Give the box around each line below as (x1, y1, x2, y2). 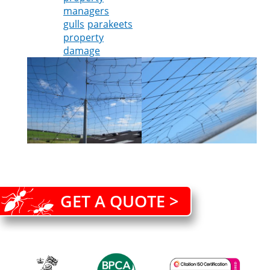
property (63, 31, 104, 45)
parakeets (87, 17, 133, 31)
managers (63, 4, 109, 18)
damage (63, 44, 100, 58)
